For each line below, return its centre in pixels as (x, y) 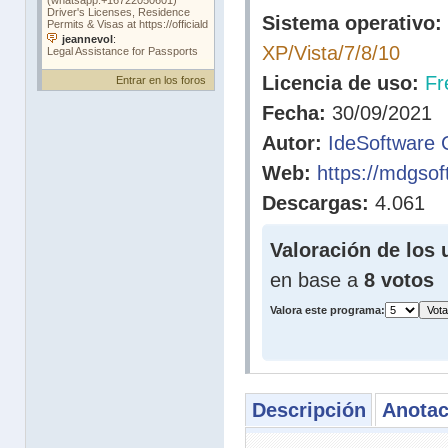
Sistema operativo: (352, 23)
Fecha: (294, 113)
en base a (317, 280)
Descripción (308, 410)
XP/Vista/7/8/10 (331, 53)
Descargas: (315, 203)
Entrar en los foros (161, 80)
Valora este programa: (327, 310)
